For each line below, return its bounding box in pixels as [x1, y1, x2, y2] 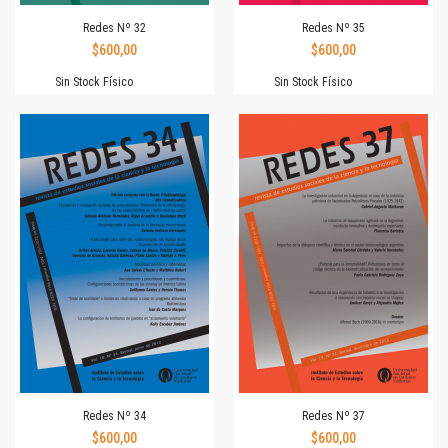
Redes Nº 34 [83, 408, 146, 423]
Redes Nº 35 [302, 20, 365, 35]
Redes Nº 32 [83, 20, 146, 35]
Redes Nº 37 [302, 408, 365, 423]
